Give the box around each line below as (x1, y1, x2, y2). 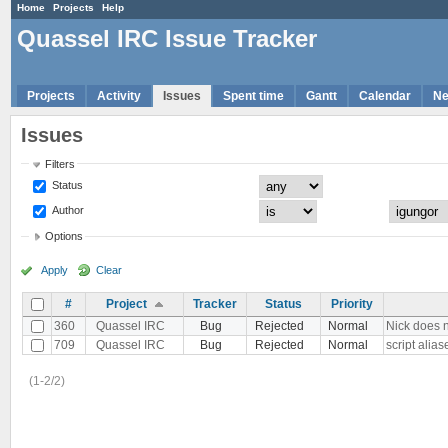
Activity (97, 88, 141, 103)
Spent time (223, 88, 284, 103)
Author (49, 203, 85, 216)
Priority (331, 296, 373, 311)
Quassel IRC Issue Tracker (17, 25, 317, 53)
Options (45, 230, 84, 243)
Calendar (359, 88, 411, 103)
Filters (45, 157, 76, 170)
